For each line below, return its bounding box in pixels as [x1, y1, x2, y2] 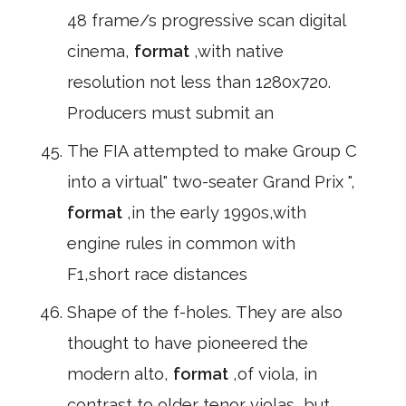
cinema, [67, 42, 134, 61]
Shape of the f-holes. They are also [67, 303, 343, 322]
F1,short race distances [67, 265, 247, 284]
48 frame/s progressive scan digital [67, 11, 346, 30]
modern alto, [67, 364, 173, 383]
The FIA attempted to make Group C [67, 141, 357, 160]
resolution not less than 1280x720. [67, 72, 331, 92]
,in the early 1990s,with [127, 203, 306, 222]
